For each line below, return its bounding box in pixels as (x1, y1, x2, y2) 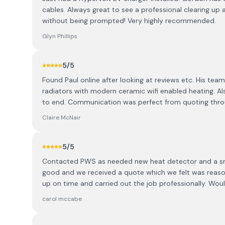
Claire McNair (42, 114, 81, 122)
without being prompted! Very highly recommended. (42, 16, 216, 25)
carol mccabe (42, 195, 82, 203)
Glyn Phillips (42, 32, 77, 40)
